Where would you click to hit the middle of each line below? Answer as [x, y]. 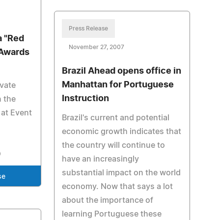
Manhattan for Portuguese [118, 85]
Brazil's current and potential [115, 118]
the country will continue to [113, 145]
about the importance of [107, 200]
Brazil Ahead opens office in [121, 71]
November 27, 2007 [96, 47]
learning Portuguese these [111, 214]
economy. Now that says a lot [117, 187]
